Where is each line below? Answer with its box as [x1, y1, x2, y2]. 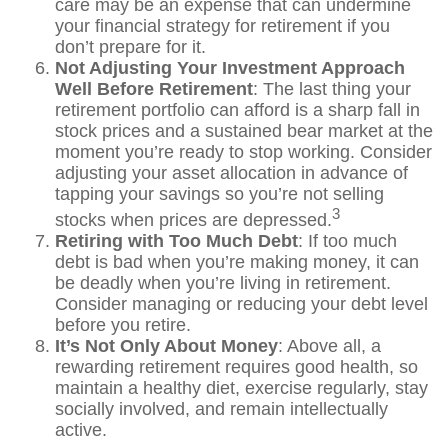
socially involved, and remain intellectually [55, 399, 388, 419]
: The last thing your [253, 79, 411, 99]
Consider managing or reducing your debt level [55, 294, 428, 314]
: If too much [298, 231, 397, 251]
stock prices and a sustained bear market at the [55, 121, 433, 141]
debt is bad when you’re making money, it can [55, 252, 419, 272]
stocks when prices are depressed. [55, 210, 332, 230]
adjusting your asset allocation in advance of [55, 163, 408, 183]
